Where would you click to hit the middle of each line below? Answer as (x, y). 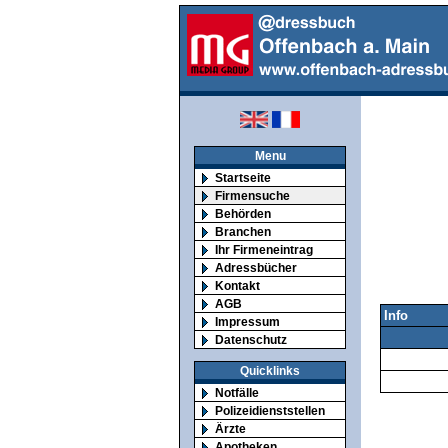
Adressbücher (256, 267)
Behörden (243, 213)
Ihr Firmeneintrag (264, 249)
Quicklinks (270, 370)
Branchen (243, 231)
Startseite (243, 177)
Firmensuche (252, 195)
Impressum (247, 321)
